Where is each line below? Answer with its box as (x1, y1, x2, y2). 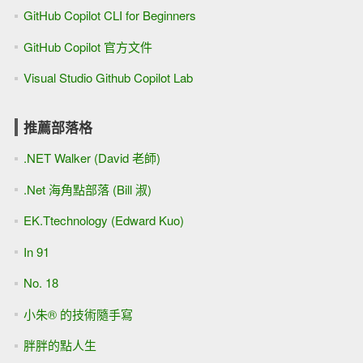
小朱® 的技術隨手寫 (23, 305, 133, 322)
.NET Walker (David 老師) (23, 149, 160, 167)
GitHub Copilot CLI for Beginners (23, 6, 196, 24)
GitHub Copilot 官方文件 (23, 37, 152, 55)
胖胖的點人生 (23, 336, 96, 354)
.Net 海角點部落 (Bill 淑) (23, 180, 152, 198)
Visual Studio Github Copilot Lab (23, 69, 193, 87)
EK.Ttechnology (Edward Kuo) (23, 211, 184, 229)
